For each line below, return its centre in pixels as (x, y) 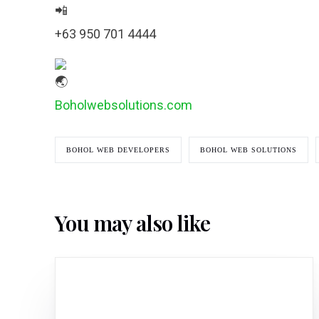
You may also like (133, 223)
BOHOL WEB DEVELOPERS (119, 150)
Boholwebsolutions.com (124, 105)
